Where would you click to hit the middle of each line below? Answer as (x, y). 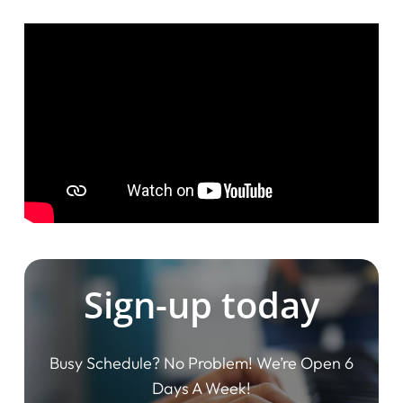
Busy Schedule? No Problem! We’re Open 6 (201, 363)
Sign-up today (201, 305)
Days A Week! (201, 389)
